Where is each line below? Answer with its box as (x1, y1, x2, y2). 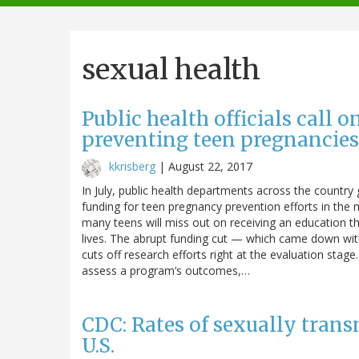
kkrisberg (109, 158, 155, 174)
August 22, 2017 (168, 158, 252, 174)
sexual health (82, 51, 260, 87)
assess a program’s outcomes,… (82, 262, 250, 278)
